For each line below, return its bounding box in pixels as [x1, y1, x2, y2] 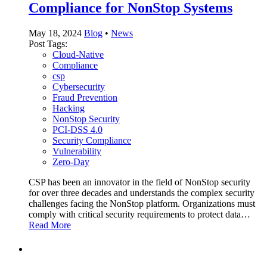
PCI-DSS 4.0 [52, 124, 103, 135]
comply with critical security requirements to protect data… [29, 209, 250, 219]
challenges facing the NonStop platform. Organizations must [29, 198, 255, 209]
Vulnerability [52, 145, 101, 156]
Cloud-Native [52, 49, 104, 60]
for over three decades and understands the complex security [29, 187, 254, 198]
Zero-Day [52, 156, 89, 167]
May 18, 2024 [29, 27, 82, 38]
